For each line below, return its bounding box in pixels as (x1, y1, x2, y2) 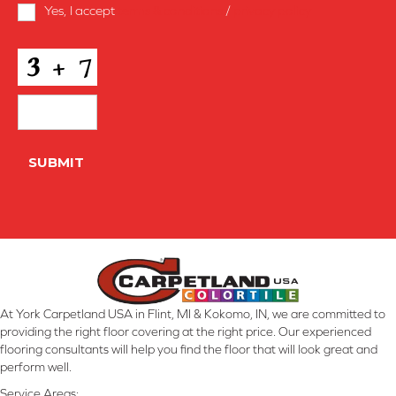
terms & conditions (118, 3, 223, 19)
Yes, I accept (44, 3, 118, 19)
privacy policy (233, 3, 311, 19)
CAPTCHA (18, 47, 86, 64)
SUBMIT (28, 153, 84, 171)
